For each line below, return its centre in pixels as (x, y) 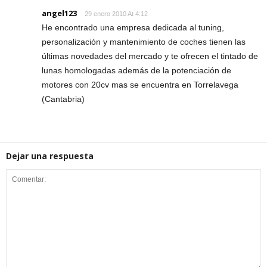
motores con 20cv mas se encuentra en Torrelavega (140, 85)
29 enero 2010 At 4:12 (116, 14)
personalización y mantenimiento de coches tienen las (144, 42)
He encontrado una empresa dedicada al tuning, (133, 27)
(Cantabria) (63, 99)
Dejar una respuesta (50, 156)
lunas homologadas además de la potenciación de (136, 70)
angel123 (59, 13)
